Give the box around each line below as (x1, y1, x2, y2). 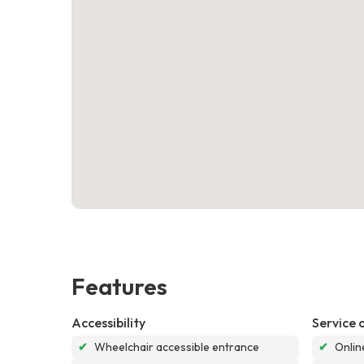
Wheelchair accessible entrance (94, 339, 259, 354)
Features (71, 271, 167, 301)
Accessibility (71, 314, 145, 331)
